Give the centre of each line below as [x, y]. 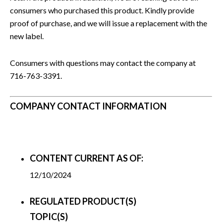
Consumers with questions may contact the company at [103, 62]
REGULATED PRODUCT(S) [83, 201]
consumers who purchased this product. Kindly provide [102, 10]
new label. [27, 36]
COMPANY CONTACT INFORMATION [88, 106]
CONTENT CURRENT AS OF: [86, 158]
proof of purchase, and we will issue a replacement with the [109, 23]
